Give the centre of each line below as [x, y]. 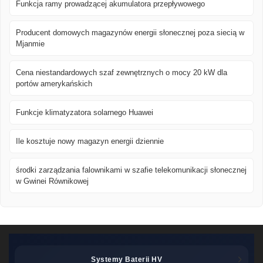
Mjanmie [30, 44]
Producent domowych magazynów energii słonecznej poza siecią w [130, 33]
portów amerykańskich [54, 84]
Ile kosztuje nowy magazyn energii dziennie [90, 141]
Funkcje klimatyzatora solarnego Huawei [85, 113]
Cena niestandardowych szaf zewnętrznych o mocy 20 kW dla [122, 73]
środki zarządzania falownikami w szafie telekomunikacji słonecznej [131, 170]
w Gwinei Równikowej [52, 181]
